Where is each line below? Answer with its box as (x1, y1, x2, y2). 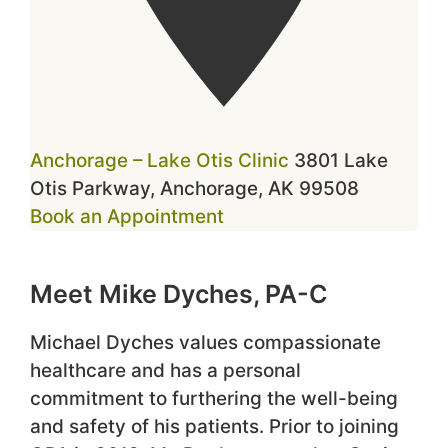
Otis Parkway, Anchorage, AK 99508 (30, 177, 359, 201)
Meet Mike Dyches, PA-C (30, 279, 328, 310)
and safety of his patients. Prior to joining (30, 415, 399, 439)
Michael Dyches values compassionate (30, 331, 381, 355)
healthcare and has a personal (30, 359, 301, 383)
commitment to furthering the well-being (30, 387, 398, 411)
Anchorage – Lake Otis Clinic (30, 149, 289, 173)
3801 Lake (294, 149, 388, 173)
